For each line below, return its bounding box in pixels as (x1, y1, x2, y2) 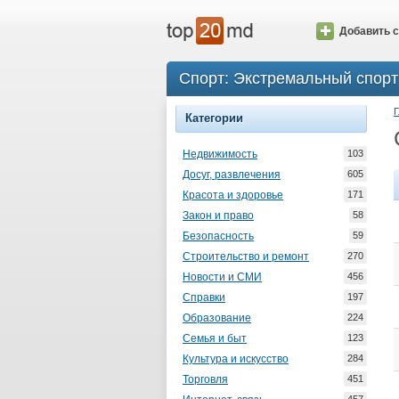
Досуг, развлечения (183, 168, 281, 181)
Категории (185, 111, 243, 125)
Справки (183, 291, 225, 304)
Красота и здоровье (183, 189, 283, 201)
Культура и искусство (183, 353, 289, 365)
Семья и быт (183, 332, 247, 345)
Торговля (183, 373, 228, 386)
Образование (183, 312, 251, 324)
